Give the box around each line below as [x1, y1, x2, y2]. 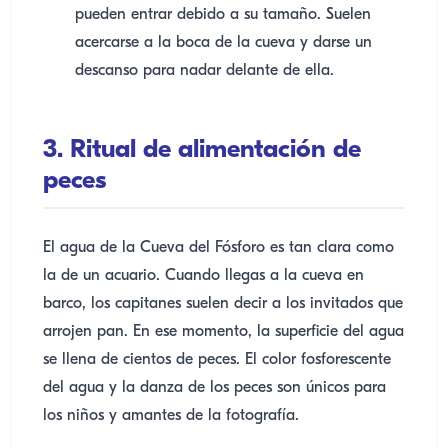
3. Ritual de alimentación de [43, 137, 361, 164]
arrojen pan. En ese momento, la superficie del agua [43, 324, 404, 340]
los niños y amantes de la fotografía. [43, 408, 299, 424]
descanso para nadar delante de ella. [75, 63, 334, 79]
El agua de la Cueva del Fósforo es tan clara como [43, 240, 394, 256]
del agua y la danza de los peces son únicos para [43, 380, 386, 396]
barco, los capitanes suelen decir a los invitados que [43, 296, 403, 312]
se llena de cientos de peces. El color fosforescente [43, 352, 391, 368]
